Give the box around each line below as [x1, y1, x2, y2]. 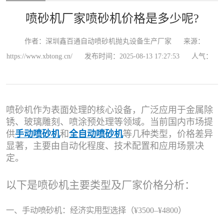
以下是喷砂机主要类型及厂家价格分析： [6, 179, 195, 191]
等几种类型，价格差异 [123, 129, 213, 139]
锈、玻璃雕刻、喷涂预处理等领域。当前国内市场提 [6, 117, 213, 127]
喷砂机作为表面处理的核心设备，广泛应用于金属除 [6, 105, 213, 115]
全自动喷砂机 [69, 129, 123, 139]
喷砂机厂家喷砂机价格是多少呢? [25, 12, 199, 25]
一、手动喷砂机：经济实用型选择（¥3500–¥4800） [6, 205, 186, 215]
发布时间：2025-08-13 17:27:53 [84, 52, 179, 60]
